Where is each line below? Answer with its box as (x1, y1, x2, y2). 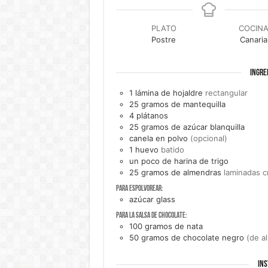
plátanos (136, 110, 168, 120)
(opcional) (190, 133, 227, 143)
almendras (182, 167, 221, 177)
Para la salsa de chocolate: (115, 212, 187, 220)
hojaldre (172, 87, 203, 98)
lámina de (135, 87, 170, 98)
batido (160, 144, 184, 154)
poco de (141, 156, 172, 166)
